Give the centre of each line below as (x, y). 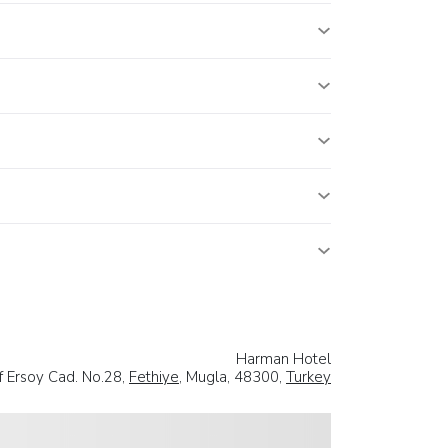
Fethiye (154, 376)
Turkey (308, 376)
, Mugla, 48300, (232, 376)
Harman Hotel (283, 358)
